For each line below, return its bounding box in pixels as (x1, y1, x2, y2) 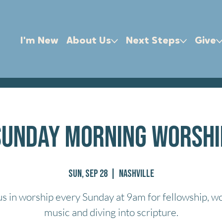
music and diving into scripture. (44, 205, 178, 219)
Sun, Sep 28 (68, 167, 108, 180)
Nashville (118, 167, 154, 180)
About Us (66, 36, 111, 46)
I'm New (20, 36, 59, 46)
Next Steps (126, 36, 180, 46)
